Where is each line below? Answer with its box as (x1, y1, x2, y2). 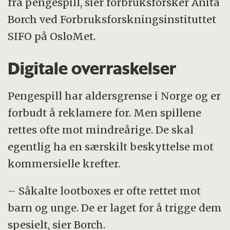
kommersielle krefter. (8, 157, 121, 170)
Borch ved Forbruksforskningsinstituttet (8, 12, 217, 26)
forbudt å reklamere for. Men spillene (8, 106, 202, 119)
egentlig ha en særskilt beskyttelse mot (8, 140, 214, 153)
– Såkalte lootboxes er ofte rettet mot (8, 184, 201, 197)
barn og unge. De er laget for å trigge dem (8, 201, 222, 214)
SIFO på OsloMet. (8, 29, 96, 43)
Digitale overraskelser (8, 57, 177, 79)
